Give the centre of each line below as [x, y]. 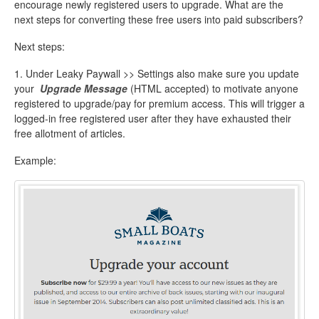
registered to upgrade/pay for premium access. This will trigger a [159, 103]
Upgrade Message [85, 88]
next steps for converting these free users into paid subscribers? [159, 19]
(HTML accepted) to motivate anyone [214, 88]
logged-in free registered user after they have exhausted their [153, 118]
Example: [35, 160]
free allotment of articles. [71, 133]
